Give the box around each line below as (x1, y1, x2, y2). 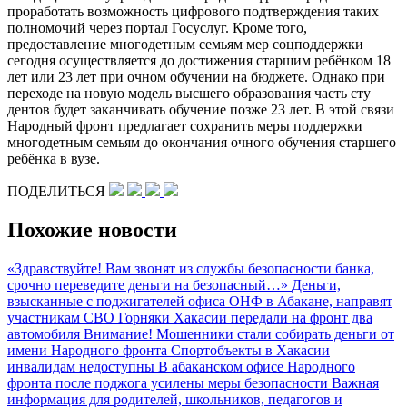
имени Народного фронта (7, 342, 171, 358)
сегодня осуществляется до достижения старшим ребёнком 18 (7, 52, 391, 68)
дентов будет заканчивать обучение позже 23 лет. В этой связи (7, 101, 394, 117)
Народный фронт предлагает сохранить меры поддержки (7, 117, 362, 134)
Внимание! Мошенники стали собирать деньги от (84, 325, 394, 342)
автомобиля (7, 325, 84, 342)
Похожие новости (7, 217, 177, 242)
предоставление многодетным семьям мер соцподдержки (7, 35, 363, 52)
